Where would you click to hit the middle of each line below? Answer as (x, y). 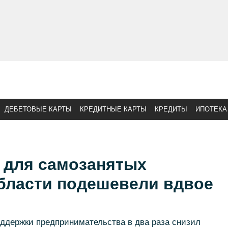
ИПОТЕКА (211, 109)
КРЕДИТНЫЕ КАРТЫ (113, 109)
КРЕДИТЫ (171, 109)
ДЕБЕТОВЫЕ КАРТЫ (38, 109)
